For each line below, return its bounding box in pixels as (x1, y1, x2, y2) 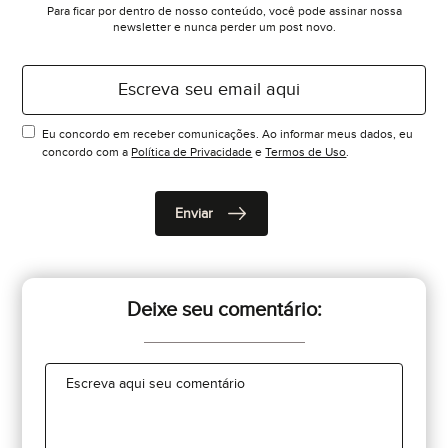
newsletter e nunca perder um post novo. (112, 20, 336, 34)
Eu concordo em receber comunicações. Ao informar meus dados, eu (42, 127, 414, 141)
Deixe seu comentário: (126, 298, 322, 323)
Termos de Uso (265, 145, 347, 159)
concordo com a (42, 145, 132, 159)
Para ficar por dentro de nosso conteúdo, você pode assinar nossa (46, 4, 402, 18)
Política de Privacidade (131, 145, 253, 159)
